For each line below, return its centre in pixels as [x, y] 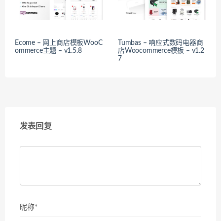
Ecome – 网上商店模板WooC [59, 43]
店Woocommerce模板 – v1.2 [161, 51]
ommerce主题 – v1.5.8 [48, 51]
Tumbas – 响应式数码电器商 [161, 43]
